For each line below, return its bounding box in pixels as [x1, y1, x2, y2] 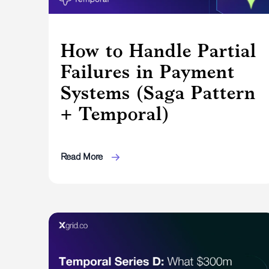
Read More [60, 151, 105, 162]
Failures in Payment [60, 60, 235, 82]
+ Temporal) [60, 102, 169, 124]
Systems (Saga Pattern [60, 81, 256, 103]
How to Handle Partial [60, 39, 256, 61]
